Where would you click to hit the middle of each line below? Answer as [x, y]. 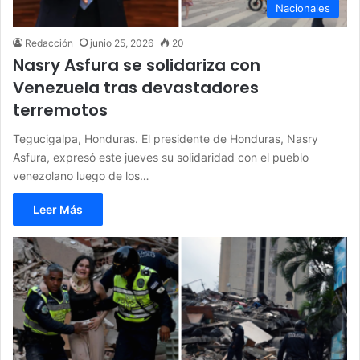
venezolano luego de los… [81, 175]
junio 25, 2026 [122, 43]
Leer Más [58, 209]
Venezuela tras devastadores [136, 87]
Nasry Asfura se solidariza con [137, 65]
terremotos [60, 110]
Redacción [49, 43]
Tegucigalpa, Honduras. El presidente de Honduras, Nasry [166, 138]
